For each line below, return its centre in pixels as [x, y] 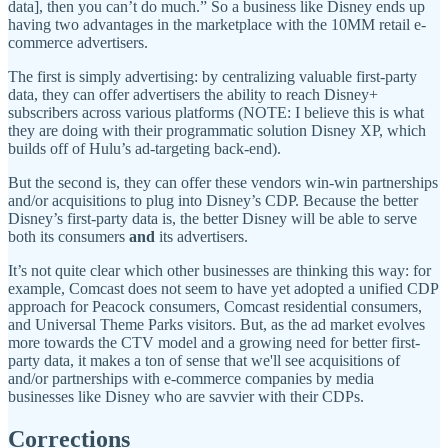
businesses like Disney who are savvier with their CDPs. [188, 397]
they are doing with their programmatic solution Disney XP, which [217, 131]
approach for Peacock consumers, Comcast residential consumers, [215, 307]
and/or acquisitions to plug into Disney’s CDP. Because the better [213, 201]
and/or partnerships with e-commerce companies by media [191, 379]
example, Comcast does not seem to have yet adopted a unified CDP [223, 289]
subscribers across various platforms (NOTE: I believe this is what [216, 113]
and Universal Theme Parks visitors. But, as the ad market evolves [216, 325]
